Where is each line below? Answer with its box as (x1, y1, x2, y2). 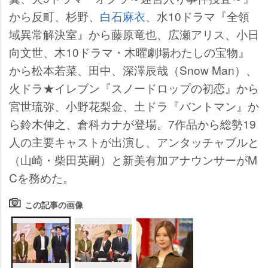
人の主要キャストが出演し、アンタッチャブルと (9, 133, 259, 150)
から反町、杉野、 (9, 8, 100, 25)
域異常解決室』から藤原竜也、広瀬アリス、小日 (9, 26, 259, 42)
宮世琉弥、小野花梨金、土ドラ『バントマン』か (9, 98, 259, 114)
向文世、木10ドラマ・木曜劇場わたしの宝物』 (9, 44, 249, 60)
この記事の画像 (25, 199, 83, 211)
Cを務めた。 (9, 169, 74, 186)
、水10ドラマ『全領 (145, 8, 249, 25)
